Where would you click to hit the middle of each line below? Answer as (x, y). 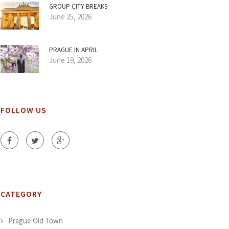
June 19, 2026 (70, 60)
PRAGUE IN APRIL (73, 50)
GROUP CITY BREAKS (78, 6)
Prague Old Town (36, 221)
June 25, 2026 (70, 17)
